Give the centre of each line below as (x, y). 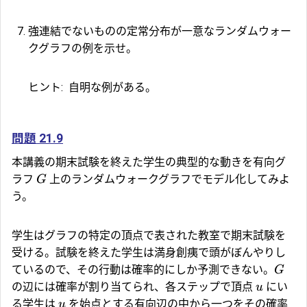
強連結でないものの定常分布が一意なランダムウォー (160, 31)
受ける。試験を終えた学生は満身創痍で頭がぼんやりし (149, 252)
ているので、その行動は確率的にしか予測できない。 (143, 269)
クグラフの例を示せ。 (83, 48)
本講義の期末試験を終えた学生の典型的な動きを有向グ (149, 162)
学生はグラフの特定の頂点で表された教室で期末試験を (149, 235)
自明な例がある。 (111, 87)
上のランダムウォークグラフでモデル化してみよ (168, 179)
